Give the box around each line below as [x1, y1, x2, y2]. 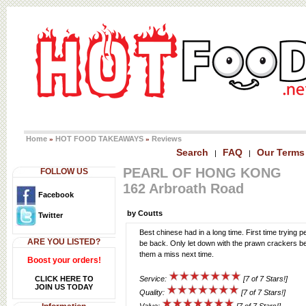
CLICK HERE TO [34, 275, 94, 283]
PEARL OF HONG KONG [123, 165, 281, 180]
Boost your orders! [27, 255, 101, 265]
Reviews [152, 135, 182, 143]
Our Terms [257, 147, 305, 158]
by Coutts [127, 209, 163, 217]
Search [176, 147, 208, 158]
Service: [139, 275, 169, 283]
